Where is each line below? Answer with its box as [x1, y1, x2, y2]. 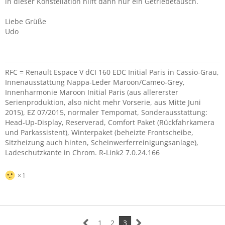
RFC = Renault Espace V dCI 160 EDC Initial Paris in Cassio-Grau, [5, 67, 219, 77]
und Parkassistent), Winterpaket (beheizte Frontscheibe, [5, 128, 193, 137]
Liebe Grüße [5, 17, 46, 26]
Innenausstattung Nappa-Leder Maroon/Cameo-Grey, [5, 77, 185, 87]
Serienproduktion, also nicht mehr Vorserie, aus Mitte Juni [5, 97, 201, 107]
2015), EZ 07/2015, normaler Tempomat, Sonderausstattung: [5, 107, 207, 117]
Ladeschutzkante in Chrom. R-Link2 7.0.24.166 [5, 148, 160, 157]
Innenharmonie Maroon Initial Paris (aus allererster [5, 87, 178, 97]
